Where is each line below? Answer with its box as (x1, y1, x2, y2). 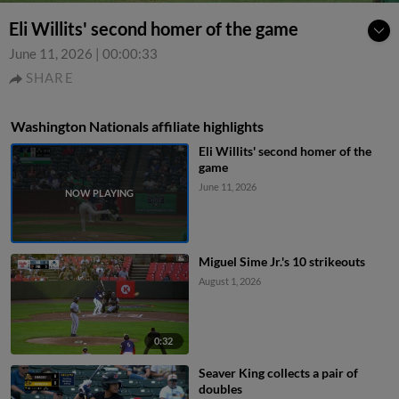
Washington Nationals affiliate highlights (11, 118, 264, 134)
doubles (198, 380, 242, 396)
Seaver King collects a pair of (198, 364, 358, 380)
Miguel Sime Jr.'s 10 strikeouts (198, 254, 365, 270)
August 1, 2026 (198, 275, 261, 288)
